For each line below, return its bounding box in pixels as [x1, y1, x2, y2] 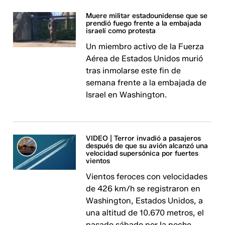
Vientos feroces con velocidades [86, 172, 208, 181]
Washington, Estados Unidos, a [86, 196, 203, 205]
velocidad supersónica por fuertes [86, 149, 199, 158]
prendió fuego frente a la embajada [86, 19, 202, 28]
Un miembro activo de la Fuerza [86, 42, 204, 51]
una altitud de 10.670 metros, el [86, 208, 204, 217]
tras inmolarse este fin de [86, 66, 181, 75]
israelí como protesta [86, 27, 156, 35]
